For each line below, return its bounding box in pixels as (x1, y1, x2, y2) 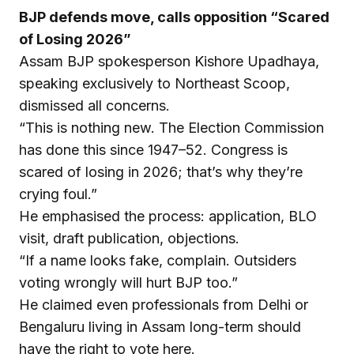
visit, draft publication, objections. (19, 229, 239, 247)
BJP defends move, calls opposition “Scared (19, 8, 330, 25)
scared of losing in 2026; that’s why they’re (19, 163, 303, 180)
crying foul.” (19, 185, 97, 202)
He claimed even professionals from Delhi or (19, 296, 308, 313)
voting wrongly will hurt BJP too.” (19, 273, 238, 291)
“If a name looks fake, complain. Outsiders (19, 251, 296, 269)
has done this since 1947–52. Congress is (19, 141, 288, 158)
